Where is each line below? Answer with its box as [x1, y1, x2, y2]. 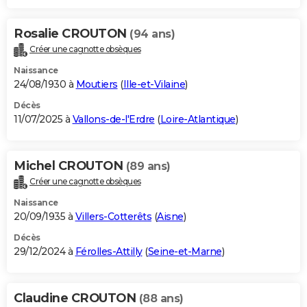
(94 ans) [130, 27, 175, 41]
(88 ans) [138, 292, 184, 306]
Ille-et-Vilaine [123, 78, 185, 91]
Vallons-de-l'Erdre [72, 113, 155, 126]
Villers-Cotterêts [75, 210, 151, 223]
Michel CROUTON [14, 158, 126, 174]
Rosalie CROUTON [14, 26, 130, 42]
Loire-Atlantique [160, 113, 236, 126]
